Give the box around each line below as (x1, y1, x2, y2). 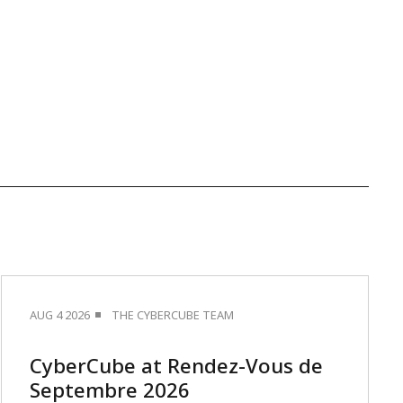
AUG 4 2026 (29, 307, 90, 323)
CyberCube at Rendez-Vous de (29, 352, 323, 380)
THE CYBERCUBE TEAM (111, 307, 234, 323)
